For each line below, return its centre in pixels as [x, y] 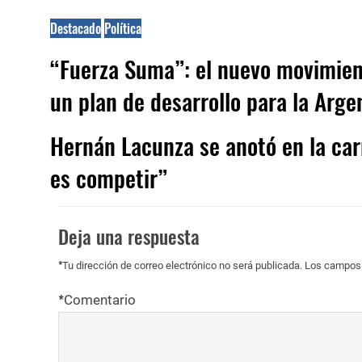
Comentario [100, 300]
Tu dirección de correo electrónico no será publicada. [182, 265]
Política [123, 28]
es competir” [109, 177]
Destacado [76, 28]
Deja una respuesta [129, 236]
